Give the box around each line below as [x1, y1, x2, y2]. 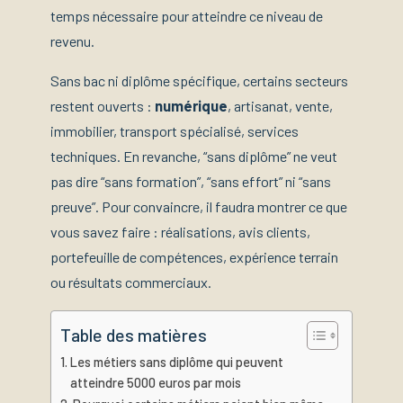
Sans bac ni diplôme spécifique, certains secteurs [50, 72, 348, 90]
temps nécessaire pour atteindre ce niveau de [50, 7, 323, 25]
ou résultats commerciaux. [50, 273, 211, 291]
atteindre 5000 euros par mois [69, 373, 241, 390]
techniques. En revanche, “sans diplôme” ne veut [50, 148, 337, 166]
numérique [155, 97, 228, 115]
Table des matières [60, 323, 207, 345]
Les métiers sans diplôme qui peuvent [69, 353, 283, 370]
